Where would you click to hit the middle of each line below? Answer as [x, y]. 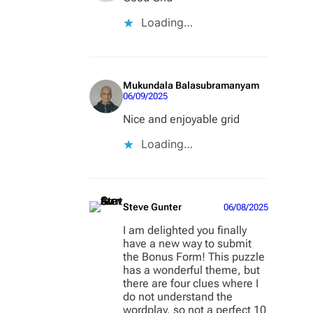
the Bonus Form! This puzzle [194, 257]
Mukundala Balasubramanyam [191, 86]
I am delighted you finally [185, 231]
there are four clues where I [191, 284]
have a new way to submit [187, 244]
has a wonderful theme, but [191, 270]
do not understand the [178, 297]
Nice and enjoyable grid [181, 119]
